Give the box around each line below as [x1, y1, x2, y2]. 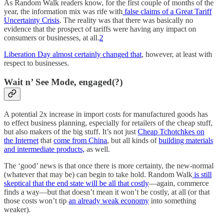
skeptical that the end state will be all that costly [4, 179, 149, 187]
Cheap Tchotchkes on [138, 127, 204, 136]
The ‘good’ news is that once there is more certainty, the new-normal [4, 161, 214, 170]
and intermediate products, [4, 145, 85, 153]
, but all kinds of [107, 136, 159, 145]
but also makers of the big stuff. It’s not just [4, 127, 138, 136]
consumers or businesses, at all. [4, 34, 99, 42]
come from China [54, 136, 107, 145]
